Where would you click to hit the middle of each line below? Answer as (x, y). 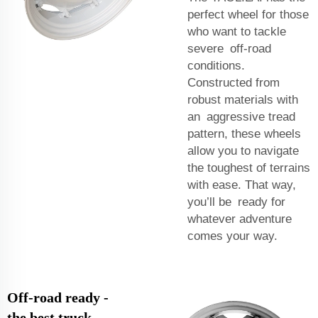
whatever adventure (240, 219)
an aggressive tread (241, 116)
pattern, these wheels (244, 133)
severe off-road (229, 48)
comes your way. (232, 236)
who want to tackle (237, 31)
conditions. (216, 65)
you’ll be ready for (236, 202)
